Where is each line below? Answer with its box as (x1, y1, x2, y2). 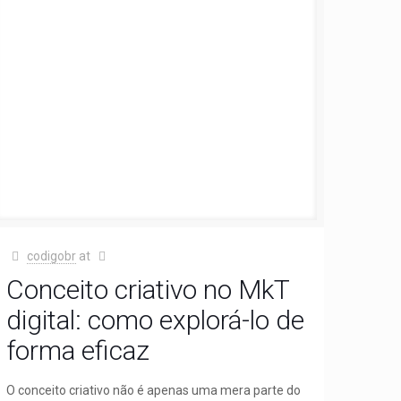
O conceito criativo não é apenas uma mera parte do (6, 382, 302, 397)
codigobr (26, 248, 76, 263)
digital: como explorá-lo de (6, 303, 305, 336)
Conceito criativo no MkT (6, 273, 290, 305)
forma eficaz (6, 334, 150, 366)
